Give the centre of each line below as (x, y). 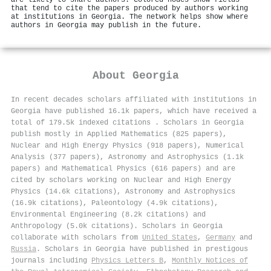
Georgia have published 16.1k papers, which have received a (134, 111)
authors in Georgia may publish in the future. (106, 25)
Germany (220, 237)
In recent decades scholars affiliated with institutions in (134, 100)
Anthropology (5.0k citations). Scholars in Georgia (117, 226)
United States (170, 237)
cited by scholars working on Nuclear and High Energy (121, 180)
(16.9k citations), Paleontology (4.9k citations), (115, 203)
